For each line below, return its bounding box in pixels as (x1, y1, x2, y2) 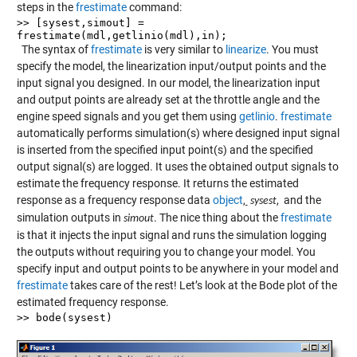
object (212, 193, 243, 206)
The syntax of (16, 42, 91, 56)
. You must (265, 42, 319, 56)
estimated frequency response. (16, 295, 169, 308)
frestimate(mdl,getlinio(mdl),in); (16, 29, 227, 41)
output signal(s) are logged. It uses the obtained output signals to (16, 159, 339, 173)
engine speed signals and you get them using (16, 109, 239, 123)
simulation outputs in (16, 210, 124, 224)
